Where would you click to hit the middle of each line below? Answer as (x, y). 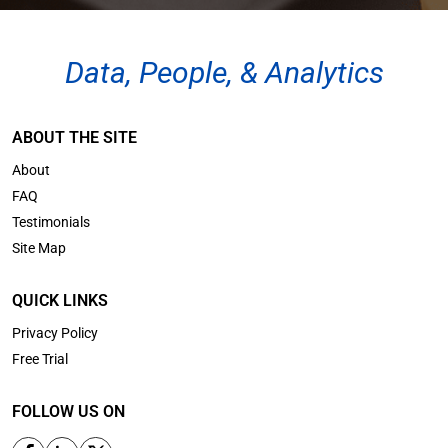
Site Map (39, 248)
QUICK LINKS (60, 301)
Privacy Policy (55, 333)
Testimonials (51, 222)
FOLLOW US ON (68, 412)
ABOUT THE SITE (74, 138)
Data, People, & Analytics (224, 73)
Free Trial (40, 359)
